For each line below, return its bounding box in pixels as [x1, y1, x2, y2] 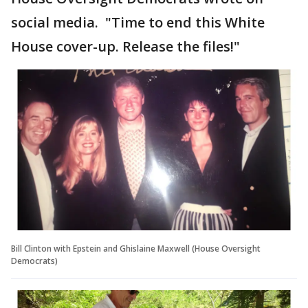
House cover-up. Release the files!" [11, 36, 240, 56]
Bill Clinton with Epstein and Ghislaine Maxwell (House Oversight [11, 242, 261, 254]
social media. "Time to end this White [11, 12, 265, 32]
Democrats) [11, 254, 58, 267]
